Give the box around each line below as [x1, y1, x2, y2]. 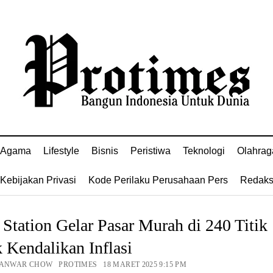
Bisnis [91, 146, 118, 156]
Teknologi [183, 146, 225, 156]
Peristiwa [130, 146, 171, 156]
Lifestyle [43, 146, 79, 156]
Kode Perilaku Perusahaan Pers [88, 175, 228, 185]
